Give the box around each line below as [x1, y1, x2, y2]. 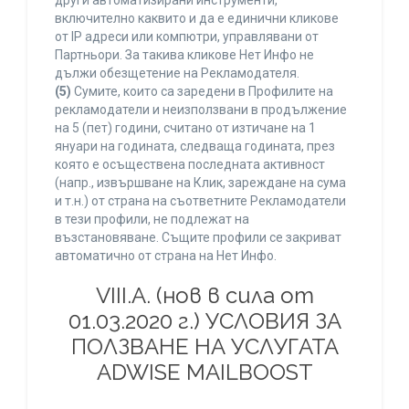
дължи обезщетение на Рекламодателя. [55, 66, 299, 81]
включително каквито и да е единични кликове [55, 11, 339, 26]
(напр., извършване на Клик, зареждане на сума [55, 175, 346, 191]
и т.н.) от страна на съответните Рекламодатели [55, 194, 346, 209]
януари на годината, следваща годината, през [55, 139, 335, 154]
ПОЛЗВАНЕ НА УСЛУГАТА [70, 333, 339, 361]
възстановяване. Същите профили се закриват [55, 230, 341, 246]
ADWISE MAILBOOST [96, 359, 313, 386]
